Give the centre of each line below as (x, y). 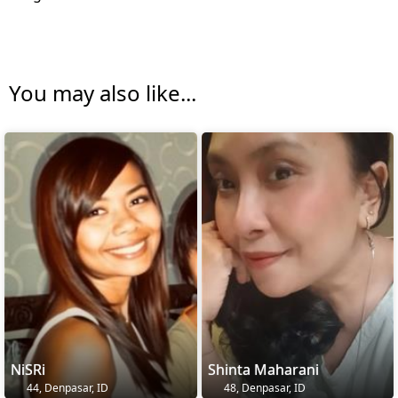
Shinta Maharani (263, 370)
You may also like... (103, 93)
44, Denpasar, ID (66, 388)
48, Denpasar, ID (263, 388)
